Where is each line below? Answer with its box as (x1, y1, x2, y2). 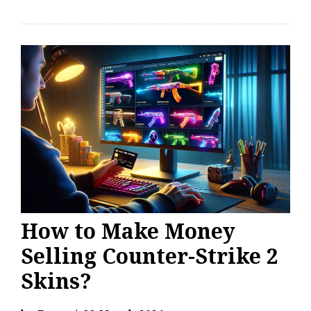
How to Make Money (21, 217, 235, 245)
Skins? (21, 267, 92, 295)
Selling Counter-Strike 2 (21, 242, 278, 270)
